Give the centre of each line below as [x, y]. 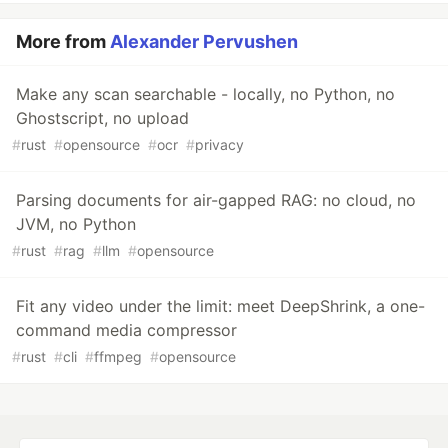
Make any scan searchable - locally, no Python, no [205, 93]
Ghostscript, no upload [102, 117]
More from [63, 41]
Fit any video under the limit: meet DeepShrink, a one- [220, 305]
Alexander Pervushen [204, 41]
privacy [219, 144]
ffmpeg [118, 356]
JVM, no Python [76, 223]
